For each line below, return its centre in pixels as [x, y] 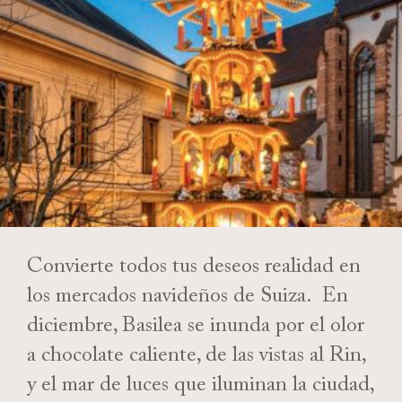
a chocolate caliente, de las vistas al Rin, [196, 358]
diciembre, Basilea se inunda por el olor [196, 328]
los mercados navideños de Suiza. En [188, 299]
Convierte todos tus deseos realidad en [194, 269]
